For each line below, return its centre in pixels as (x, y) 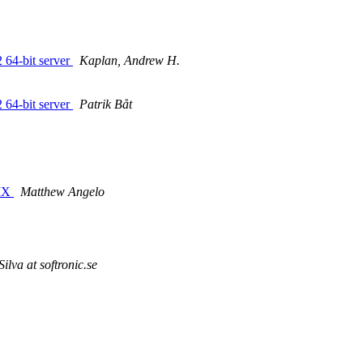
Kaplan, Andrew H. (130, 61)
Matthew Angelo (62, 192)
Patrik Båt (106, 105)
